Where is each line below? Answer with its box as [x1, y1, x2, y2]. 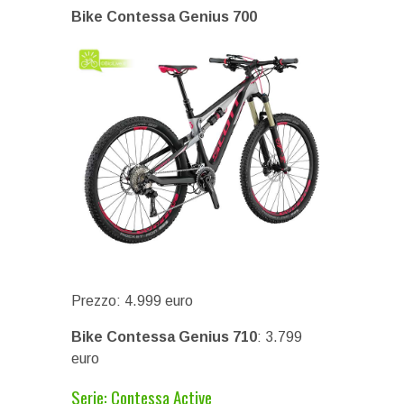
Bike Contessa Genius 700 [71, 8, 257, 24]
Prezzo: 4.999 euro [71, 292, 193, 308]
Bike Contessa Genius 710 [71, 328, 257, 344]
